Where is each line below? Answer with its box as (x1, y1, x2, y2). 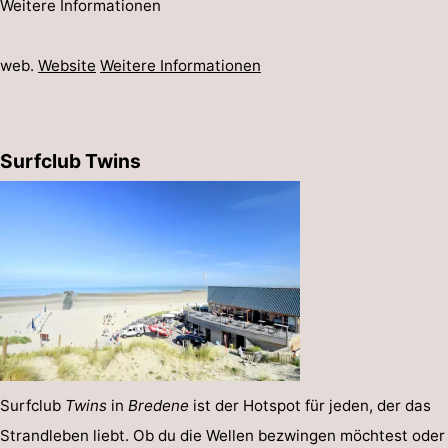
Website (38, 55, 96, 75)
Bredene (128, 395, 189, 415)
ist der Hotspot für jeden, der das (189, 395, 431, 415)
